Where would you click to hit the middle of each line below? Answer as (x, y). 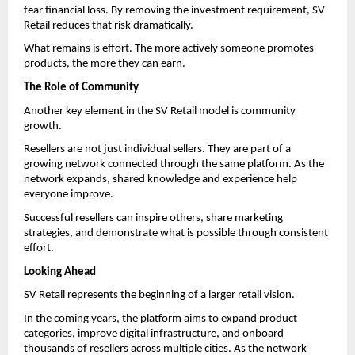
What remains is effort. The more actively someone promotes (169, 49)
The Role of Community (81, 87)
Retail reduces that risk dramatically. (109, 25)
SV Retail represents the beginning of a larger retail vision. (159, 296)
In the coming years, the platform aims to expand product (160, 319)
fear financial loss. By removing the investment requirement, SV (174, 10)
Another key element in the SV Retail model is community (160, 111)
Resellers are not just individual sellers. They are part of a (157, 150)
